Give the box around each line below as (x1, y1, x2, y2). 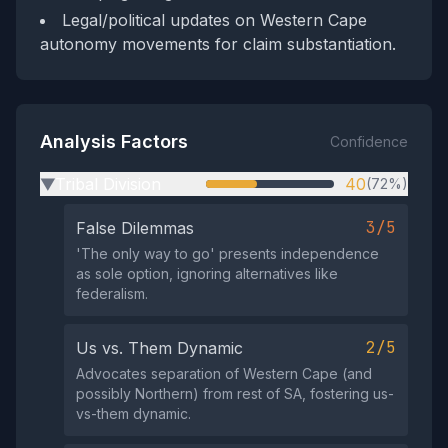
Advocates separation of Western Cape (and (76, 365, 372, 382)
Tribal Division (55, 174, 161, 194)
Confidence (330, 133, 408, 150)
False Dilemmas (76, 218, 194, 238)
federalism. (76, 285, 148, 302)
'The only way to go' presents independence (76, 245, 379, 262)
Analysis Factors (40, 131, 188, 152)
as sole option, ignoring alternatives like (76, 265, 338, 282)
